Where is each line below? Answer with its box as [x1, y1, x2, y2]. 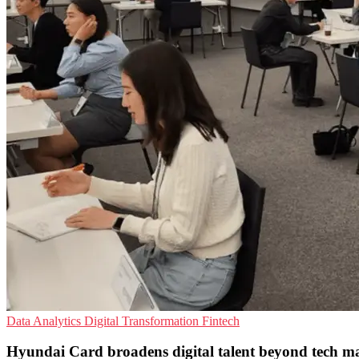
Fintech [202, 313, 240, 328]
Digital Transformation [84, 313, 202, 328]
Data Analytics [6, 313, 84, 328]
